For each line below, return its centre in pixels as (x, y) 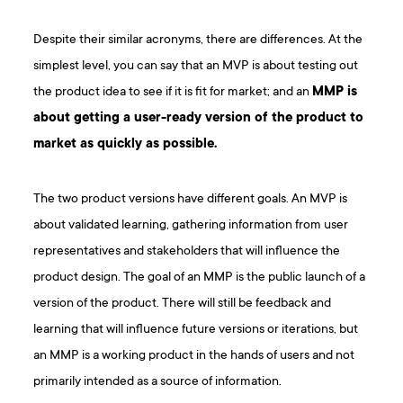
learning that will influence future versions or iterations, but (196, 329)
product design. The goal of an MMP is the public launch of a (200, 277)
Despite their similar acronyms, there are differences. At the (198, 40)
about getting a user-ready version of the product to (199, 118)
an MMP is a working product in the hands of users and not (194, 355)
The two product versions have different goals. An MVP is (191, 199)
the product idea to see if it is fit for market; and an (173, 92)
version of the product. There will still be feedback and (183, 303)
